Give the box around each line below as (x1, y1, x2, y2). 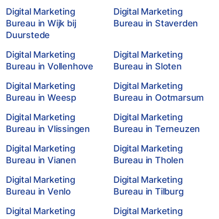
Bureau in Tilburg (113, 186, 184, 197)
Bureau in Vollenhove (6, 61, 94, 71)
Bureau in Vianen (6, 155, 76, 165)
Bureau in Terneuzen (113, 124, 200, 134)
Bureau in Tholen (113, 155, 184, 165)
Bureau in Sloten (113, 61, 182, 71)
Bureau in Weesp (6, 92, 77, 103)
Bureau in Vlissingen (6, 124, 90, 134)
